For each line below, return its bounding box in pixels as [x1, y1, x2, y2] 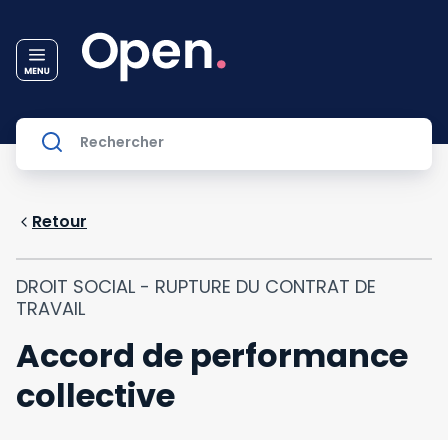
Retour [32, 210, 87, 233]
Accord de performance [16, 333, 408, 378]
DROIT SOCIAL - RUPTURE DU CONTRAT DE [16, 274, 376, 299]
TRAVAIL [16, 296, 85, 321]
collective [16, 373, 175, 418]
